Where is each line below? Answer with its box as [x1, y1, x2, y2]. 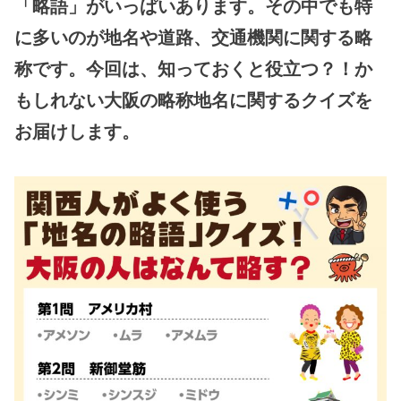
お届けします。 [14, 121, 141, 141]
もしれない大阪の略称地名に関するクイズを [14, 90, 373, 110]
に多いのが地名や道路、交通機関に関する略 [14, 27, 373, 47]
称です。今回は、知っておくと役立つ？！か [14, 58, 373, 79]
